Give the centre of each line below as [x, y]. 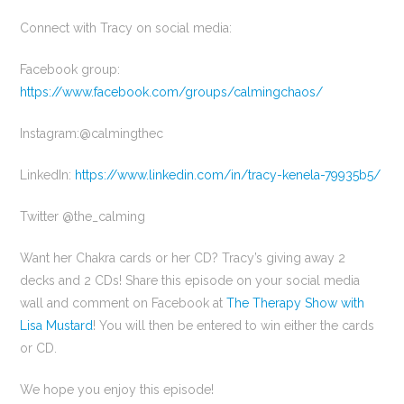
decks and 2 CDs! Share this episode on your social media [190, 281]
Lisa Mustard [57, 326]
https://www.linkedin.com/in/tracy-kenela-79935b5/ [228, 175]
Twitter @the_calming [83, 217]
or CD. [39, 349]
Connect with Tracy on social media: [126, 28]
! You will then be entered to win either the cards [234, 326]
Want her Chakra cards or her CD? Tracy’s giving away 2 [183, 258]
